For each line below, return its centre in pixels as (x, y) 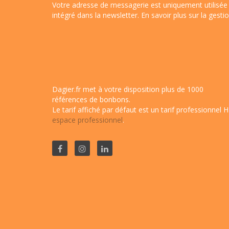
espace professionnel (87, 120)
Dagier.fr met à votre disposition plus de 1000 (128, 89)
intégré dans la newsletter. (97, 15)
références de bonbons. (91, 99)
